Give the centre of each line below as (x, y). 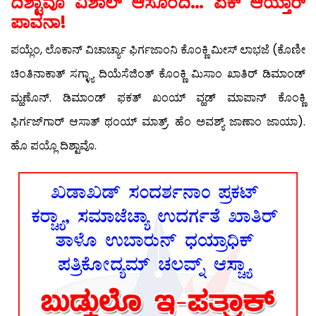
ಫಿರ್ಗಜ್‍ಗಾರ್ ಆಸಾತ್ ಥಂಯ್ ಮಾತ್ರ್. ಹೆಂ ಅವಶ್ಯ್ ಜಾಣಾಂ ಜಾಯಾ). (158, 122)
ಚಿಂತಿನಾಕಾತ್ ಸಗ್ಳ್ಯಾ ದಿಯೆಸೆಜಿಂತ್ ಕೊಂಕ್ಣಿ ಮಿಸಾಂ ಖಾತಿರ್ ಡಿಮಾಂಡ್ (158, 74)
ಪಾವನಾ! (38, 23)
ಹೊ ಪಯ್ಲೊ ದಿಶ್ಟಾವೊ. (54, 146)
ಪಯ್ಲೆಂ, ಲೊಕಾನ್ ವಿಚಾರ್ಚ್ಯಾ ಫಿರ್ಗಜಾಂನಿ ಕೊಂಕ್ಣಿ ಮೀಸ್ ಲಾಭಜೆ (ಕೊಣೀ (158, 50)
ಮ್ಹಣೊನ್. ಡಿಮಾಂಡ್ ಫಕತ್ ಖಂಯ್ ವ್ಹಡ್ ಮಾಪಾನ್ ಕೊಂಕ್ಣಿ (158, 98)
